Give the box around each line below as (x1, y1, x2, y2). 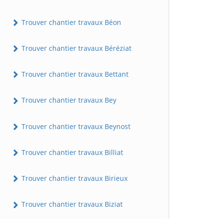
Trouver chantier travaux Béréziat (20, 43, 131, 53)
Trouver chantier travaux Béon (20, 17, 121, 27)
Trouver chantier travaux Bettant (20, 69, 129, 79)
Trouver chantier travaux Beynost (20, 121, 131, 131)
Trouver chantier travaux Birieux (20, 174, 128, 183)
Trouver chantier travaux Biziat (20, 199, 123, 209)
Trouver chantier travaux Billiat (20, 147, 123, 157)
